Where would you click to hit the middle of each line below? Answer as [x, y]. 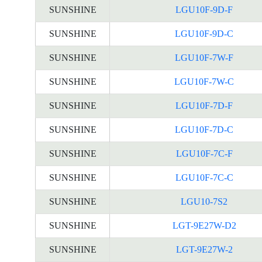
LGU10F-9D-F [204, 10]
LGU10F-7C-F [204, 154]
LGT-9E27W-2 [204, 249]
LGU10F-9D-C [204, 34]
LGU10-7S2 [204, 201]
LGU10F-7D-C [204, 130]
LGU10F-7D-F [204, 106]
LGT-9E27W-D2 [204, 225]
